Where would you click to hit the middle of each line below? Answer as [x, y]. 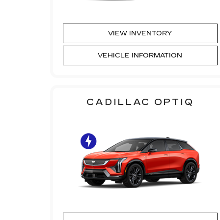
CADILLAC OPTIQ [140, 102]
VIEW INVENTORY [140, 33]
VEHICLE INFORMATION [140, 55]
